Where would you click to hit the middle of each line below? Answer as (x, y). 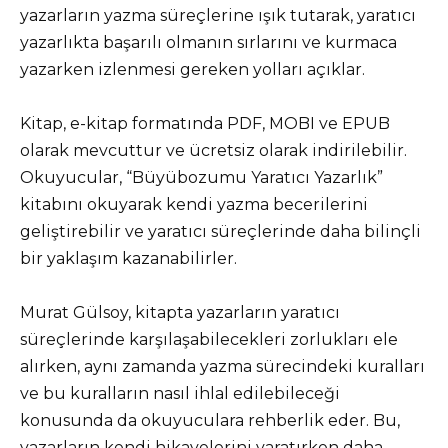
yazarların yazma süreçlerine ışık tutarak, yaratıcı (218, 15)
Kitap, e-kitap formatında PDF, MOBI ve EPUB (205, 123)
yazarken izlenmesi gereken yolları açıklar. (192, 69)
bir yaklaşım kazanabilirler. (128, 258)
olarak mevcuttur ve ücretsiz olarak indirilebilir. (213, 150)
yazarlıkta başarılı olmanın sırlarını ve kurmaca (208, 42)
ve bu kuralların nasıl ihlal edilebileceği (180, 393)
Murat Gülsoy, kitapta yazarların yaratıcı (180, 312)
